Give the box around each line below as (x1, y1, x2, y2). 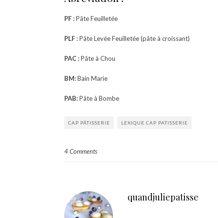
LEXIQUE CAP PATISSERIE (121, 120, 188, 126)
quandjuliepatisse (127, 191, 199, 203)
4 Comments (64, 147, 97, 155)
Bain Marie (76, 74, 108, 82)
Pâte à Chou (79, 54, 115, 62)
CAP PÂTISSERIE (68, 120, 110, 126)
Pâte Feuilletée (74, 15, 118, 22)
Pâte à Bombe (78, 94, 119, 102)
